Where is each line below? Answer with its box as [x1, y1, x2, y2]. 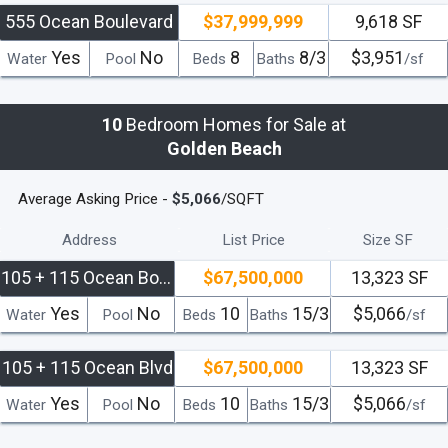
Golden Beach [166, 137, 282, 159]
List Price [222, 230, 286, 249]
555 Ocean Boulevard [5, 10, 174, 32]
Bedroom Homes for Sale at [122, 113, 346, 135]
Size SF [363, 230, 414, 249]
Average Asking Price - [18, 189, 172, 208]
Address [62, 230, 118, 249]
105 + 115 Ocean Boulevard [159, 266, 171, 288]
